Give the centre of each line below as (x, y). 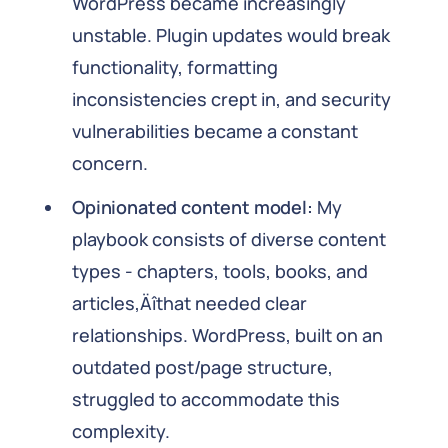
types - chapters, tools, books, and (220, 271)
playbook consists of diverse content (229, 239)
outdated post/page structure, (202, 367)
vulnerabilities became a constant (215, 131)
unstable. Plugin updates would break (231, 35)
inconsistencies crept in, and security (231, 99)
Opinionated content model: (192, 207)
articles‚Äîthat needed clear (189, 303)
